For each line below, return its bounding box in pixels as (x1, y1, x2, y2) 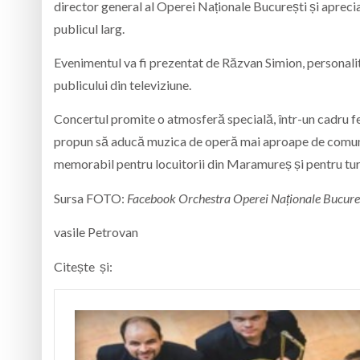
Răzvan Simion (222, 55, 302, 71)
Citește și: (54, 258, 112, 274)
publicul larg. (54, 20, 125, 36)
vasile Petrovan (54, 224, 138, 240)
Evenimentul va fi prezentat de (54, 55, 222, 71)
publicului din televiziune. (54, 77, 191, 93)
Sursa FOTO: (54, 190, 127, 206)
